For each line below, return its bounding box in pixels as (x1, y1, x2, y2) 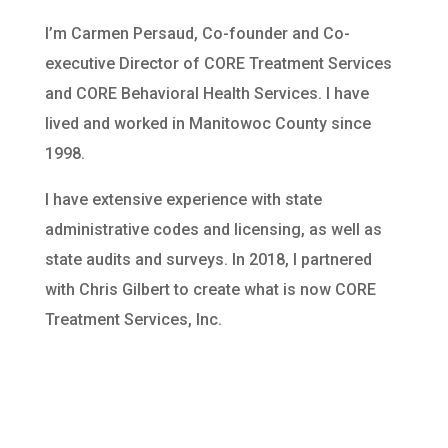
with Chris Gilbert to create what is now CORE (44, 279, 376, 299)
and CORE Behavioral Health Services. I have (44, 83, 369, 103)
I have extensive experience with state (44, 189, 322, 209)
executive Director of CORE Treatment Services (44, 53, 392, 73)
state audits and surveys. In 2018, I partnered (44, 249, 372, 269)
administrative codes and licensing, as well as (44, 219, 382, 239)
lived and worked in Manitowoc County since (44, 113, 371, 133)
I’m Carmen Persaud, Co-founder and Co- (44, 23, 350, 43)
